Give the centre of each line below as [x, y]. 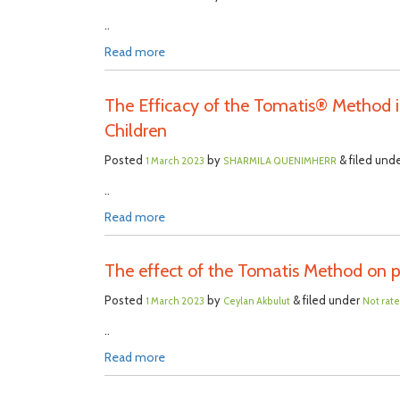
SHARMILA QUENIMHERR [280, 161]
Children [136, 130]
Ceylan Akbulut [257, 301]
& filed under [326, 300]
